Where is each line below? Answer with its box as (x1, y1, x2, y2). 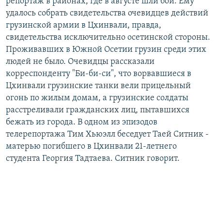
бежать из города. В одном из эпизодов (6, 117, 157, 127)
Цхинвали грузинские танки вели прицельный (6, 81, 191, 91)
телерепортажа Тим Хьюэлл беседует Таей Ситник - (6, 129, 209, 139)
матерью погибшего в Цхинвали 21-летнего (6, 141, 177, 151)
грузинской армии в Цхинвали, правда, (6, 20, 161, 30)
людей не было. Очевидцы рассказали (6, 57, 155, 66)
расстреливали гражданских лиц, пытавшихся (6, 105, 189, 115)
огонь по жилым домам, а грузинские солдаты (6, 93, 188, 103)
